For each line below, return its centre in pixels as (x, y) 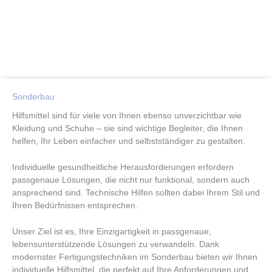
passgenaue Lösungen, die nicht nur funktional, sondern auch (131, 180)
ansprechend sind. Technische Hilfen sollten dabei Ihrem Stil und (136, 192)
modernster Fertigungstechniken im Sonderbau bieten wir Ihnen (135, 257)
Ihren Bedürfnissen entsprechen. (75, 205)
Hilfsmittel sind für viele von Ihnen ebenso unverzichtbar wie (127, 115)
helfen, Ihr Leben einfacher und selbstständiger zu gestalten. (129, 141)
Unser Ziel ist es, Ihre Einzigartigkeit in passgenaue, (112, 231)
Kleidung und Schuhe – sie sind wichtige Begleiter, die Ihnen (127, 128)
